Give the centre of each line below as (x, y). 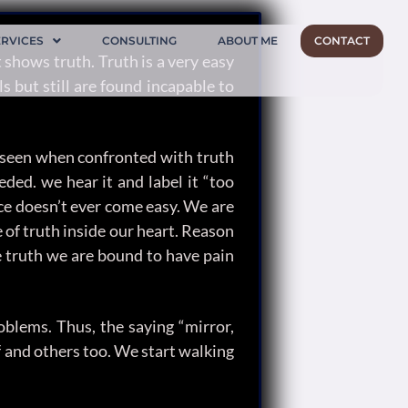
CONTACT (342, 40)
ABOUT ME (248, 40)
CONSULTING (140, 40)
